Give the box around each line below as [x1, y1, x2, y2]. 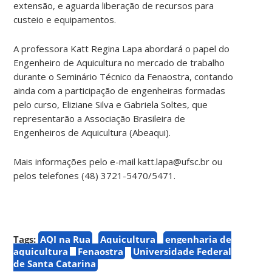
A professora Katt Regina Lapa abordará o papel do [13, 42, 230, 55]
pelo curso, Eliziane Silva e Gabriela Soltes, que [13, 98, 208, 110]
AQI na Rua [40, 233, 91, 245]
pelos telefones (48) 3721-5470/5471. [13, 169, 176, 182]
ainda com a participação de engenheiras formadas [13, 84, 226, 97]
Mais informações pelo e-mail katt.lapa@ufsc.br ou [13, 155, 223, 168]
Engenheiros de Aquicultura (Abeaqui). [13, 126, 171, 138]
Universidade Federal [133, 245, 232, 257]
